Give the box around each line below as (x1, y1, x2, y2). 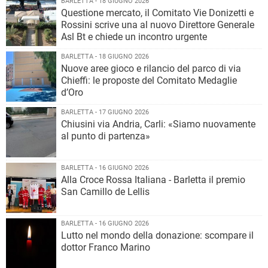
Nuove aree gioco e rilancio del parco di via (61, 63, 241, 74)
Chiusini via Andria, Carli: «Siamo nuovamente (61, 118, 255, 130)
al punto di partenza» (61, 130, 150, 142)
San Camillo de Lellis (61, 186, 150, 197)
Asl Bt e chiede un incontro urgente (61, 31, 207, 42)
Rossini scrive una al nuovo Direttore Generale (61, 19, 254, 31)
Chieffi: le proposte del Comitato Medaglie (61, 75, 237, 86)
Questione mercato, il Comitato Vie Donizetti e (61, 7, 254, 19)
